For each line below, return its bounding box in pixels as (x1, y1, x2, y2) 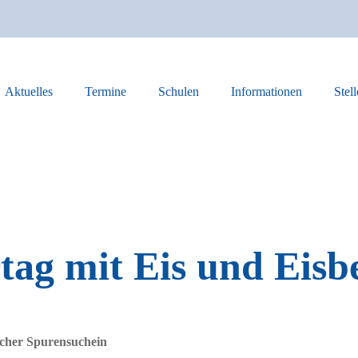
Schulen (158, 84, 200, 98)
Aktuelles (5, 84, 54, 98)
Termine (85, 84, 127, 98)
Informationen (231, 84, 303, 98)
